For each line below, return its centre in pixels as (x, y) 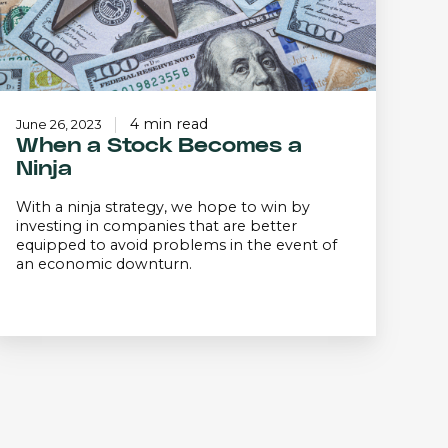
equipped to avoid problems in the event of (176, 245)
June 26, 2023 (59, 124)
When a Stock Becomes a (159, 146)
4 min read (168, 124)
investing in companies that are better (156, 226)
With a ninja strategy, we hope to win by (163, 207)
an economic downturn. (104, 264)
